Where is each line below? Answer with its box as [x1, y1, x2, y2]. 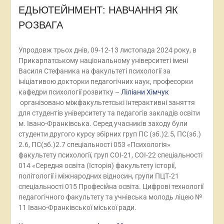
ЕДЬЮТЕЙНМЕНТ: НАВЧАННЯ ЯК [18, 4, 178, 15]
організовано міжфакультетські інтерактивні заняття [18, 98, 195, 106]
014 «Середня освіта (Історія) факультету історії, [18, 161, 176, 169]
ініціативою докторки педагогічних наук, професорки [18, 77, 193, 85]
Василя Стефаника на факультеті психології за [18, 67, 170, 75]
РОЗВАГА [18, 19, 63, 30]
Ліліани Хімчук [120, 88, 169, 96]
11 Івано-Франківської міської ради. [18, 203, 136, 211]
